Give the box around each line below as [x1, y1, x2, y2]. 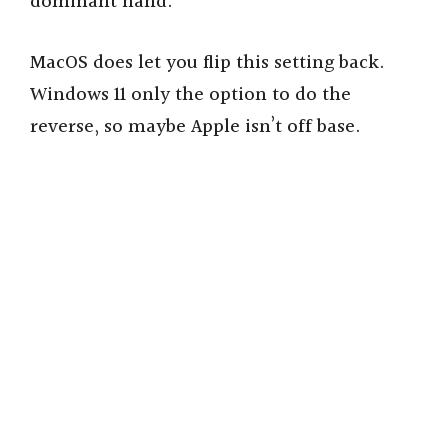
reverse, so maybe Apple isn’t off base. [30, 111, 361, 142]
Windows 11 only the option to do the [30, 79, 351, 110]
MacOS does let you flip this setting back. [30, 47, 385, 78]
